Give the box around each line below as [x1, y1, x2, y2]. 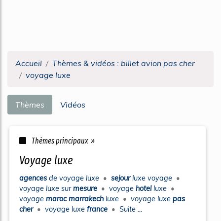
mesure [73, 184, 99, 193]
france [87, 205, 110, 214]
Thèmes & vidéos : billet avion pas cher [52, 58, 195, 68]
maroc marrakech [46, 194, 106, 203]
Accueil [15, 58, 42, 68]
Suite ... [119, 205, 142, 214]
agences [19, 174, 49, 183]
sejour [111, 174, 132, 183]
